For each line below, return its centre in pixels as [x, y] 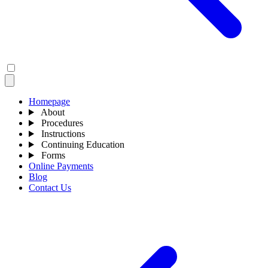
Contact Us [50, 188]
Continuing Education [81, 144]
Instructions [62, 134]
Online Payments [61, 166]
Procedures [61, 123]
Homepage [49, 101]
